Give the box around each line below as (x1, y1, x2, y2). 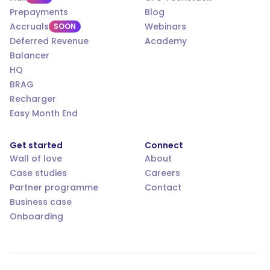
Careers (145, 167, 180, 180)
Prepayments (10, 6, 68, 19)
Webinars (145, 20, 186, 33)
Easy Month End (10, 107, 78, 120)
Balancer (10, 49, 49, 62)
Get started (10, 139, 63, 152)
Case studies (10, 167, 67, 180)
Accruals (10, 20, 49, 33)
